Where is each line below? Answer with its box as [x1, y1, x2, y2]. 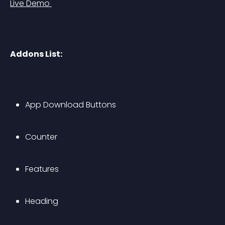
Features [25, 163, 59, 175]
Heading [25, 195, 58, 207]
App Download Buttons [25, 99, 116, 110]
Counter [25, 131, 57, 143]
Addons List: [10, 48, 62, 60]
